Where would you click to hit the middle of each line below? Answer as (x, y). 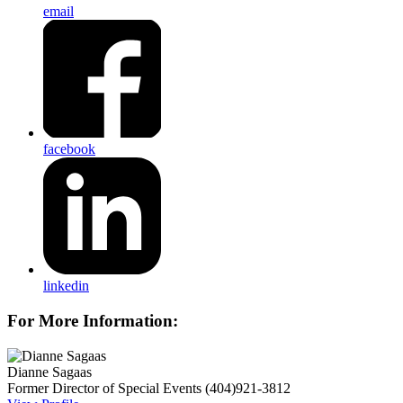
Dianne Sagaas (49, 372)
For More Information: (93, 320)
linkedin (66, 286)
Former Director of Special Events (104, 388)
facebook (69, 148)
